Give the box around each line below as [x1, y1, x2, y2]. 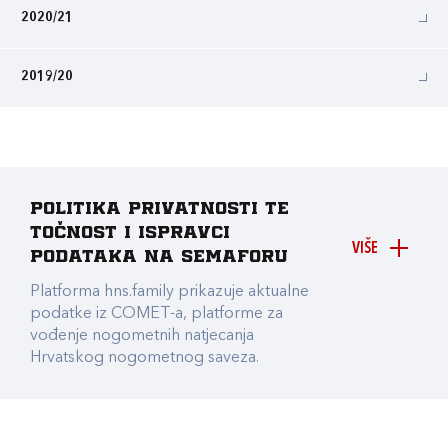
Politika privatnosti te [30, 201, 289, 217]
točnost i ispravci [30, 225, 230, 241]
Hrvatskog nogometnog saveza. [30, 350, 259, 366]
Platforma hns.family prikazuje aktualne [30, 284, 309, 300]
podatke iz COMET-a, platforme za [30, 306, 283, 322]
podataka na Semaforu [30, 249, 288, 265]
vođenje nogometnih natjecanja [30, 328, 254, 344]
